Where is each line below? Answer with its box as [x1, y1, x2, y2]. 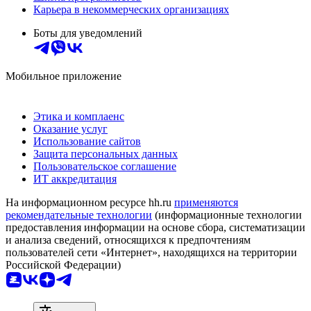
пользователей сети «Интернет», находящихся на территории [6, 246, 297, 258]
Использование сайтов [33, 135, 141, 147]
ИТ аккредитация [33, 172, 117, 185]
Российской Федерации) [6, 258, 121, 271]
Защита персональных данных [33, 147, 178, 160]
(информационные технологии [152, 208, 302, 221]
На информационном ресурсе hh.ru [6, 196, 174, 208]
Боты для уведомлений [33, 26, 142, 39]
